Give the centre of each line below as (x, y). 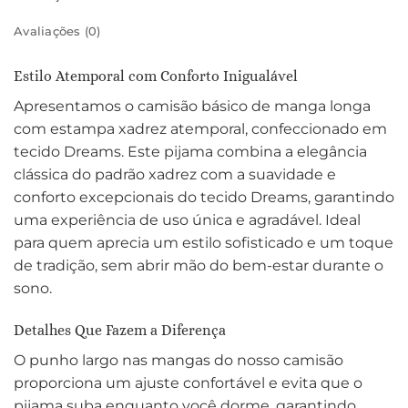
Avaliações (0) (57, 32)
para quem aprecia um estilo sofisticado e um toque (204, 243)
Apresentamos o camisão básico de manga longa (192, 107)
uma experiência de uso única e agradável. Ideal (187, 220)
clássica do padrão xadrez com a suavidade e (175, 175)
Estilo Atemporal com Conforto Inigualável (156, 76)
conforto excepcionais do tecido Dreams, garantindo (204, 198)
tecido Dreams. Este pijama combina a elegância (190, 152)
